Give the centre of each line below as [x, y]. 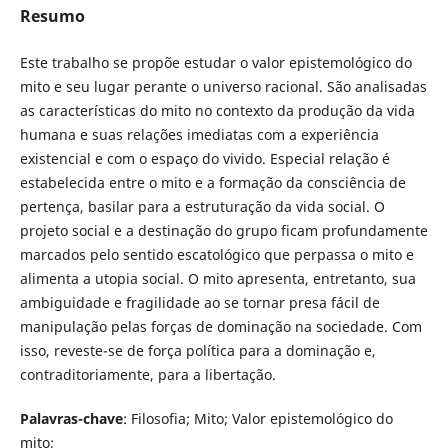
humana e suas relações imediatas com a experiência [199, 135]
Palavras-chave [71, 419]
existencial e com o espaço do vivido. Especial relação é [204, 159]
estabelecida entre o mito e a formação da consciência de [212, 183]
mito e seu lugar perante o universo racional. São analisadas [223, 87]
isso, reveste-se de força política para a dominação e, [197, 351]
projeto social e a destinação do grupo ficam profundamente [223, 231]
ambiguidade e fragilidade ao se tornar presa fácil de [199, 303]
